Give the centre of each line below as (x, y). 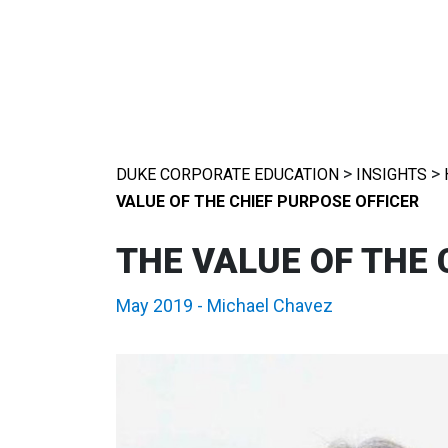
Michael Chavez (269, 305)
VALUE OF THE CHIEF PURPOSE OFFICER (267, 201)
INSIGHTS (391, 174)
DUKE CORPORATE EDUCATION (227, 174)
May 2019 (154, 305)
